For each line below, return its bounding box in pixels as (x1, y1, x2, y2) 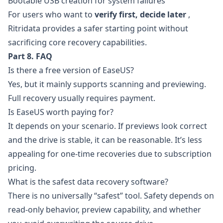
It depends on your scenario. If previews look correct (8, 120, 207, 131)
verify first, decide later (95, 9, 186, 20)
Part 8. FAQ (8, 51, 52, 62)
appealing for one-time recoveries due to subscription (8, 148, 212, 159)
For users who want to (8, 9, 95, 20)
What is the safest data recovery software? (8, 176, 168, 187)
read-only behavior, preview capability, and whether (8, 204, 201, 215)
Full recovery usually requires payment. (8, 93, 155, 104)
